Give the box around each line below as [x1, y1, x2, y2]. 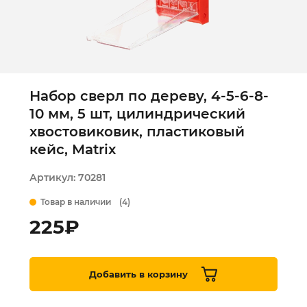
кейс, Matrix [29, 141, 116, 158]
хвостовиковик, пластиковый [29, 123, 245, 140]
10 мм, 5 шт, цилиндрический [29, 106, 245, 122]
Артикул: [29, 171, 78, 184]
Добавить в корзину [89, 268, 188, 280]
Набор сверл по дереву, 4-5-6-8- [29, 88, 269, 104]
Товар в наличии [40, 197, 111, 207]
